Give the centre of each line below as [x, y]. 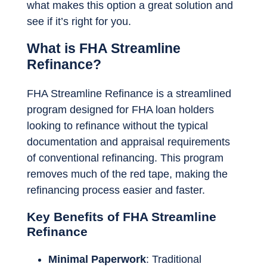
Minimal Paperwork [97, 260]
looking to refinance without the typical [117, 125]
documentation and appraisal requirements [128, 142]
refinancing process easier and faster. [116, 190]
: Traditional [174, 260]
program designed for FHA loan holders [120, 109]
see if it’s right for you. [79, 22]
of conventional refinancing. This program [125, 158]
